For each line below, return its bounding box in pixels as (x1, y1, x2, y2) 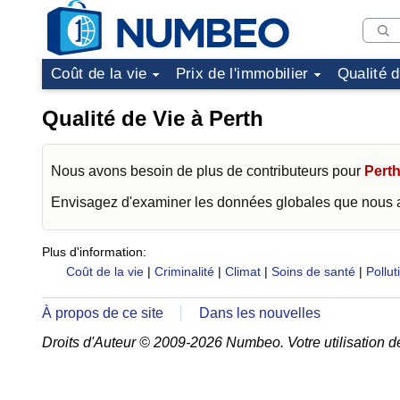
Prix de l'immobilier (175, 65, 309, 82)
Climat (224, 264, 261, 279)
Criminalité (154, 264, 214, 279)
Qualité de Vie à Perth (42, 106, 263, 130)
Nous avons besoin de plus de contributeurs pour (51, 163, 364, 179)
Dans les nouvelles (199, 305, 321, 321)
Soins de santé (271, 264, 355, 279)
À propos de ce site (42, 305, 163, 321)
